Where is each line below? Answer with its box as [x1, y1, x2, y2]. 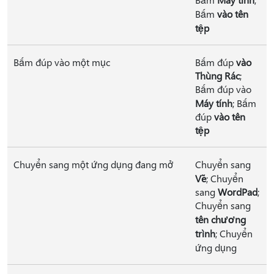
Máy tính [195, 97, 232, 109]
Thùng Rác [195, 69, 240, 82]
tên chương [195, 213, 246, 226]
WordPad [218, 185, 257, 198]
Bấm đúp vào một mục [13, 56, 110, 68]
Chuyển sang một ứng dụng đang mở [13, 158, 173, 171]
